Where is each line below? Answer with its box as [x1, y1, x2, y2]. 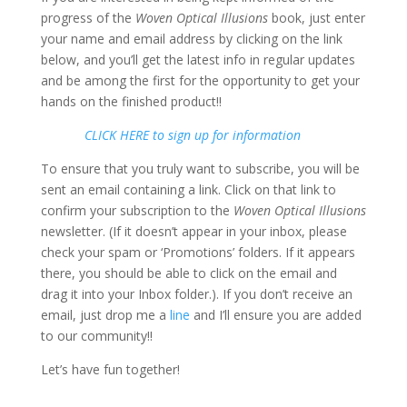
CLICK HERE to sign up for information [40, 126, 301, 144]
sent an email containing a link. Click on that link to [40, 181, 336, 199]
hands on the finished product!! [40, 93, 222, 111]
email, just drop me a [40, 306, 170, 324]
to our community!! [40, 327, 153, 345]
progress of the [40, 9, 135, 27]
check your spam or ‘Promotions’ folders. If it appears [40, 243, 355, 262]
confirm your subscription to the [40, 202, 233, 220]
